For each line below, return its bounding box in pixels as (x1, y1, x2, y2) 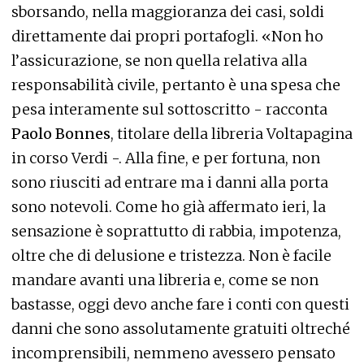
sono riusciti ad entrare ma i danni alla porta (11, 173, 328, 192)
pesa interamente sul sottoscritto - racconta (11, 100, 327, 119)
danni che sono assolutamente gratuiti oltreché (11, 319, 350, 338)
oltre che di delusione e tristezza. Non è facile (11, 246, 331, 265)
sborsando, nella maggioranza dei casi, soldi (11, 2, 324, 21)
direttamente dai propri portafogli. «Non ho (11, 27, 323, 45)
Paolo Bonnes (11, 124, 110, 143)
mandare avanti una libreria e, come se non (11, 271, 318, 289)
